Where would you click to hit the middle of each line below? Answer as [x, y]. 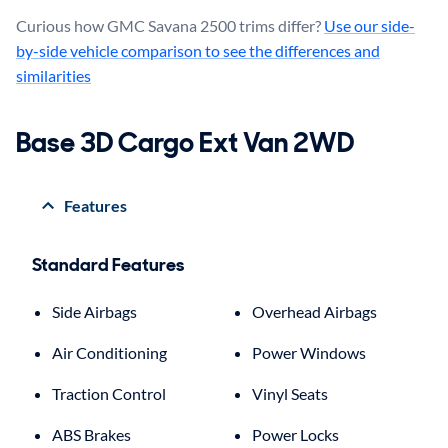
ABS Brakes [91, 435]
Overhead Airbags [314, 312]
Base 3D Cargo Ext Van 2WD [185, 143]
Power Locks [295, 435]
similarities [53, 76]
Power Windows [309, 353]
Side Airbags [94, 312]
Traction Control [109, 394]
